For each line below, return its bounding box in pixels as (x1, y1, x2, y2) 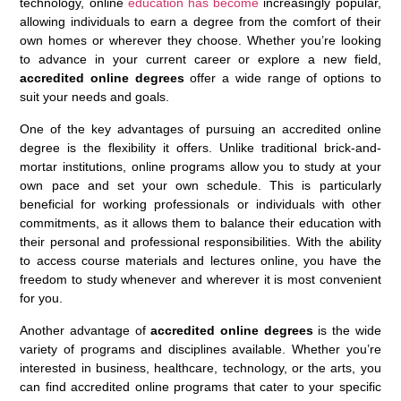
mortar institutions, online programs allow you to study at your (20, 158, 381, 174)
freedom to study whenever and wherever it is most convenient (20, 271, 381, 286)
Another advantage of (20, 322, 151, 337)
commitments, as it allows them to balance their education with (20, 215, 381, 230)
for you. (20, 290, 64, 305)
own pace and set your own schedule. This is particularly (20, 177, 381, 192)
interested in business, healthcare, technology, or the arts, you (20, 360, 381, 375)
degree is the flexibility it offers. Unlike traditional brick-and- (20, 140, 381, 155)
